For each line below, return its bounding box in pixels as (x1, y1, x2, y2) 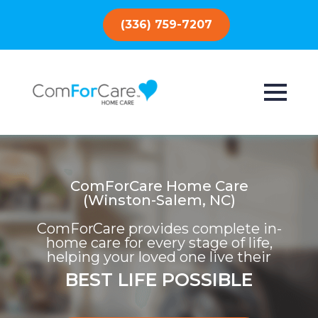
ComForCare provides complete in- (36, 219, 282, 237)
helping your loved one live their (47, 248, 271, 265)
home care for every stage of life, (45, 234, 273, 251)
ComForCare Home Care (70, 177, 248, 194)
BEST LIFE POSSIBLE (65, 268, 253, 290)
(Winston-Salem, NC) (82, 191, 236, 209)
